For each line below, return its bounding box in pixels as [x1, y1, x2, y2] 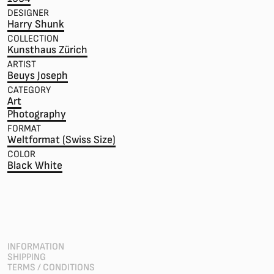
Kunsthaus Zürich [7, 43, 87, 56]
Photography [7, 108, 66, 120]
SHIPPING [7, 251, 46, 263]
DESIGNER [7, 7, 49, 19]
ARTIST [7, 59, 36, 70]
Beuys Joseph [7, 69, 68, 82]
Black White [7, 159, 62, 172]
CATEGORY [7, 84, 51, 96]
